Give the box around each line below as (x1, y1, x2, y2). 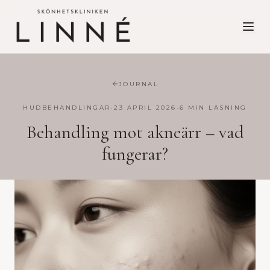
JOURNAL (118, 80, 159, 88)
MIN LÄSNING (184, 103, 247, 111)
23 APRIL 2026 (114, 103, 177, 111)
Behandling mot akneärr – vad (26, 121, 244, 143)
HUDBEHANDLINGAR (23, 103, 111, 111)
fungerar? (102, 142, 168, 165)
